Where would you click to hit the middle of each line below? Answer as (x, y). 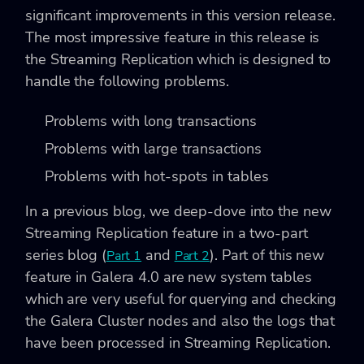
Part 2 (192, 256)
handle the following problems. (127, 81)
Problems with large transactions (153, 148)
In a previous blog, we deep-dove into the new (178, 211)
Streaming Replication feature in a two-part (167, 233)
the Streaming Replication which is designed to (178, 59)
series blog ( (66, 255)
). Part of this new (267, 255)
